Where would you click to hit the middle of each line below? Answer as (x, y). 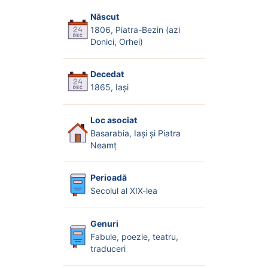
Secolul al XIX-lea (124, 191)
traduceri (108, 248)
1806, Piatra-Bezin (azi (135, 29)
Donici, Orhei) (116, 41)
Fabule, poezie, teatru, (134, 236)
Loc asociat (113, 120)
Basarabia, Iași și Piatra (135, 133)
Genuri (104, 223)
